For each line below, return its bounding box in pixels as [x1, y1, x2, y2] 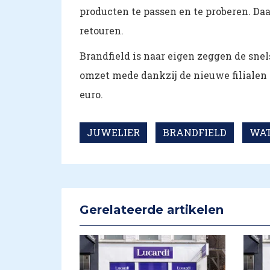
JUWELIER [87, 126, 140, 139]
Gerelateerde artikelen [80, 202, 224, 217]
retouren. [80, 24, 124, 37]
